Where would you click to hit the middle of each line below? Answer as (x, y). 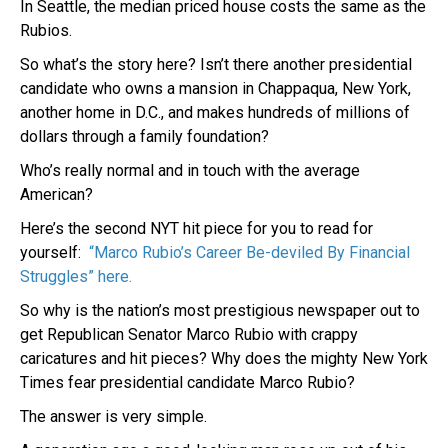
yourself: (54, 252)
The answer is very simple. (113, 416)
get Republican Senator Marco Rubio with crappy (189, 334)
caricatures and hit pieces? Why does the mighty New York (224, 358)
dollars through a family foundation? (144, 136)
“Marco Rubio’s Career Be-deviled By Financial (249, 252)
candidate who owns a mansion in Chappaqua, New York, (215, 88)
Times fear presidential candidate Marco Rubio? (187, 382)
